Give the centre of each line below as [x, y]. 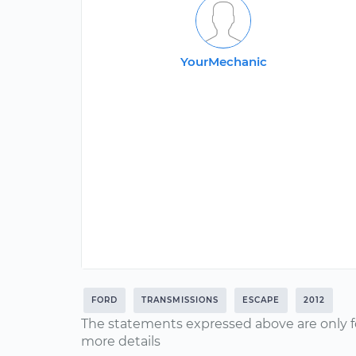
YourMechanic [223, 62]
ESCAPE [261, 300]
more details [121, 341]
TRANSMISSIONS [180, 300]
